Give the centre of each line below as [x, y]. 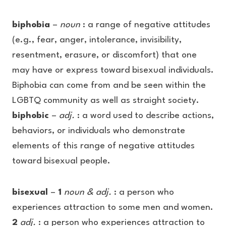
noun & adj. [88, 192]
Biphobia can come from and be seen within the [109, 86]
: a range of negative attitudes [145, 25]
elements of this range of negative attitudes [103, 146]
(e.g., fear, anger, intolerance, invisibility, [97, 40]
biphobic [31, 116]
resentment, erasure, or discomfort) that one [104, 55]
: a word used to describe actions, [144, 116]
